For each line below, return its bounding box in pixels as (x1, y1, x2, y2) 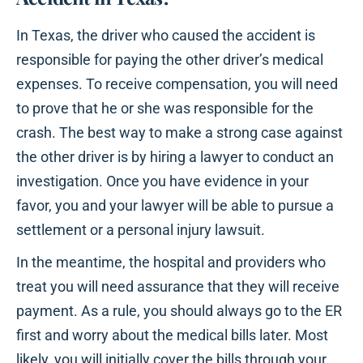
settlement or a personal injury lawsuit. (16, 221, 265, 239)
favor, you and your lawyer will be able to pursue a (16, 197, 334, 215)
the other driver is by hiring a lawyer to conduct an (16, 148, 334, 166)
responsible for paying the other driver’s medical (16, 51, 323, 69)
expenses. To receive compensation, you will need (16, 75, 338, 93)
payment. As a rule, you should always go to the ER (16, 302, 342, 320)
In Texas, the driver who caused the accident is (16, 27, 315, 45)
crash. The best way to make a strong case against (16, 124, 343, 142)
